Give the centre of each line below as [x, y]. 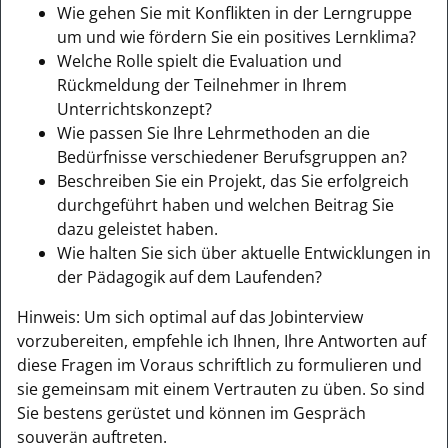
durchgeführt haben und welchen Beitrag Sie [225, 204]
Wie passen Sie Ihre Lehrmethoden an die [213, 132]
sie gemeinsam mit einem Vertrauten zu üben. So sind [221, 388]
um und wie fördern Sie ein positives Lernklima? [236, 36]
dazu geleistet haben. [137, 228]
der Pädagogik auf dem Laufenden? [189, 276]
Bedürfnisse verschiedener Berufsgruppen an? [232, 156]
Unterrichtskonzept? [134, 108]
